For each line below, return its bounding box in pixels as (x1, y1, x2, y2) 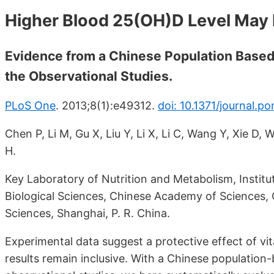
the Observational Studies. (5, 68, 172, 84)
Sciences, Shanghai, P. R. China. (5, 207, 170, 220)
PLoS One (5, 99, 56, 113)
